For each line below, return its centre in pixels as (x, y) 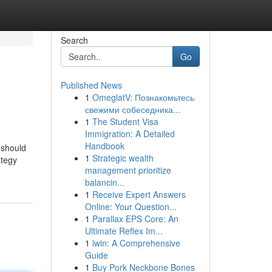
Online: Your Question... (131, 206)
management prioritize (128, 170)
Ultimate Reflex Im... (124, 231)
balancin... (104, 182)
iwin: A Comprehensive (136, 243)
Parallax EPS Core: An (135, 219)
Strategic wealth (123, 158)
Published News (91, 85)
